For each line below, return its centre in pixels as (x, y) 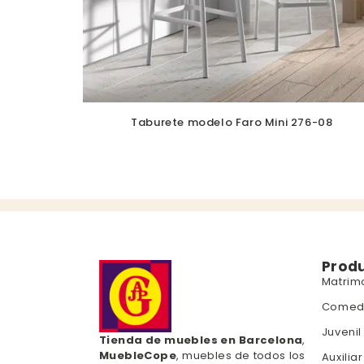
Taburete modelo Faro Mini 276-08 (232, 123)
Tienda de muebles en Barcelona (201, 340)
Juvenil (341, 332)
